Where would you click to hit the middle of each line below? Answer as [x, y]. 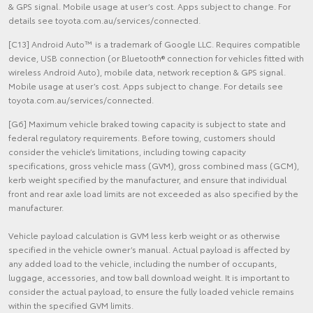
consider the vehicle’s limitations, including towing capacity [127, 152]
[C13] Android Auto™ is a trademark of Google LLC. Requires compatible [154, 44]
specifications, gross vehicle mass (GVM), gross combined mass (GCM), [154, 166]
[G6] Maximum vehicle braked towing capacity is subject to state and [147, 124]
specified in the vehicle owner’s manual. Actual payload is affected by [149, 249]
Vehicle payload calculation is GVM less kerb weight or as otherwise [144, 235]
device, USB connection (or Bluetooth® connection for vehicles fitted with [156, 58]
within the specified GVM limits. [71, 305]
